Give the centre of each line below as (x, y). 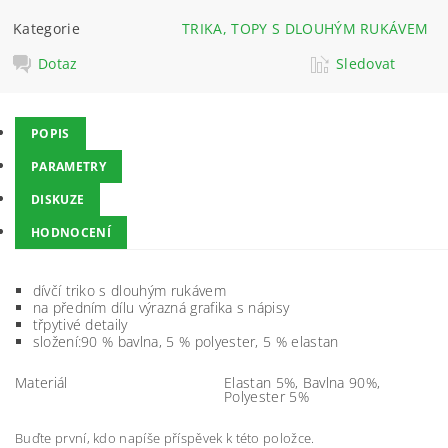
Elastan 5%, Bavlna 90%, (302, 382)
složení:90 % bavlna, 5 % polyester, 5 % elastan (185, 341)
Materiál (41, 382)
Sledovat (366, 64)
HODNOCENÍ (71, 232)
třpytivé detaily (80, 324)
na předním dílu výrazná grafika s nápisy (161, 307)
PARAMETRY (68, 166)
